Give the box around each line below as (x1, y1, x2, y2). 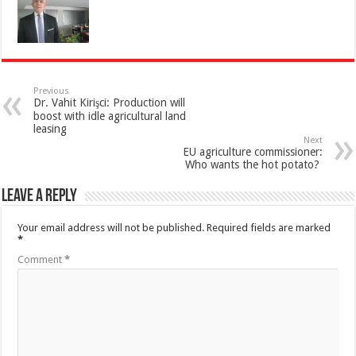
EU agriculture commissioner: (182, 145, 323, 159)
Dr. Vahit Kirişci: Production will (33, 96, 186, 110)
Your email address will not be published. (17, 222, 205, 234)
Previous (33, 86, 70, 97)
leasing (33, 122, 68, 136)
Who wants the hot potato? (184, 158, 323, 172)
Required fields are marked (207, 222, 331, 234)
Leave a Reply (2, 188, 78, 207)
